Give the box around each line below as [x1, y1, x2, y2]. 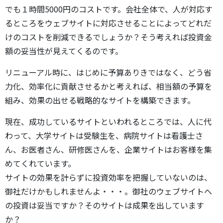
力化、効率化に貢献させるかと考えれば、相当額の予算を [5, 80, 212, 93]
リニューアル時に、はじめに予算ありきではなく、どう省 [5, 66, 212, 79]
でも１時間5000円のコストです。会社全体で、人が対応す [5, 3, 213, 15]
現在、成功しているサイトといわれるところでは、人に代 [5, 115, 212, 128]
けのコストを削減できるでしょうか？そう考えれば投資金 [5, 31, 212, 43]
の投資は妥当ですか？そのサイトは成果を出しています [5, 199, 204, 212]
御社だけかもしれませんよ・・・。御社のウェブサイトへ [5, 185, 212, 198]
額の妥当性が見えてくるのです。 [5, 45, 123, 57]
